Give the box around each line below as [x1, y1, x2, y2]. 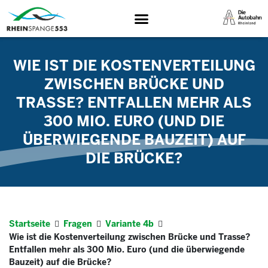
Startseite [9, 218, 50, 229]
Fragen [63, 218, 92, 229]
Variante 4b [105, 218, 154, 229]
